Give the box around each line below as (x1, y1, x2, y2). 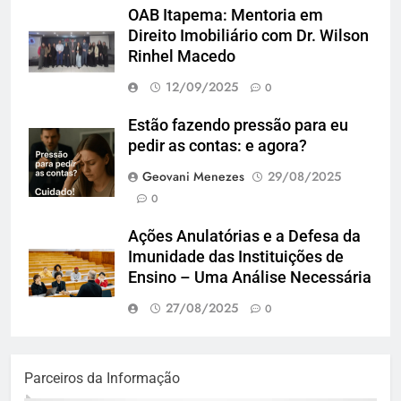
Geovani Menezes (142, 167, 244, 186)
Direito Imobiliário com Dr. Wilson (128, 27, 369, 46)
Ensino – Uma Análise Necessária (128, 269, 371, 287)
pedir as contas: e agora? (128, 137, 307, 156)
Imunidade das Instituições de (128, 248, 344, 267)
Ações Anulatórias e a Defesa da (128, 227, 361, 246)
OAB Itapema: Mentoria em (128, 6, 323, 25)
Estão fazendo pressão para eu (128, 116, 348, 135)
